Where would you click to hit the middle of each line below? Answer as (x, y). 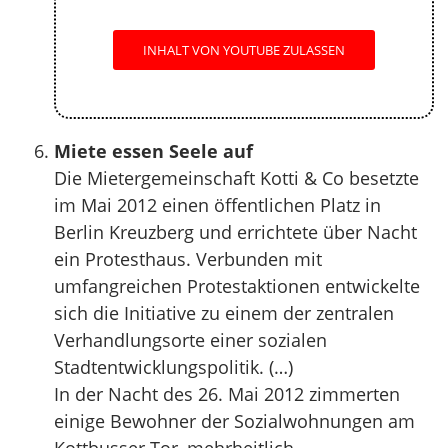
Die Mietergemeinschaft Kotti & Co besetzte (236, 178)
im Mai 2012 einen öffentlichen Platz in (217, 205)
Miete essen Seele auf (153, 151)
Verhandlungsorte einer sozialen (190, 340)
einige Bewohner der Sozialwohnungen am (234, 421)
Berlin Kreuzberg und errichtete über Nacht (235, 232)
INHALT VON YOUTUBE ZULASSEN (244, 50)
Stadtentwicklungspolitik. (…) (173, 367)
